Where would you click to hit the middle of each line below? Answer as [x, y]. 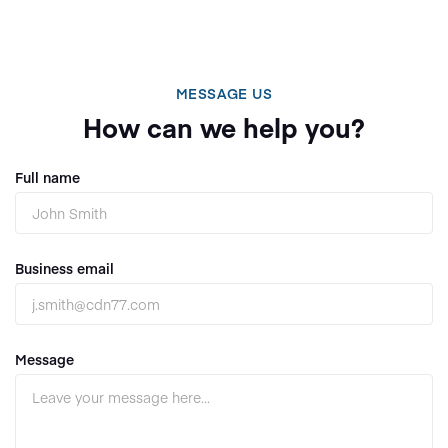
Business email [64, 267]
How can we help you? [224, 126]
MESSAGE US [224, 92]
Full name [47, 176]
